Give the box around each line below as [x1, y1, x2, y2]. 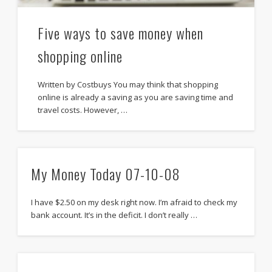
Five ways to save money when [37, 22, 203, 44]
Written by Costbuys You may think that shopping [37, 79, 218, 90]
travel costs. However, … [37, 104, 127, 116]
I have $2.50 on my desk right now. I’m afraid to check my [31, 196, 238, 208]
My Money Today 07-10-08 [31, 162, 181, 185]
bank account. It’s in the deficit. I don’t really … [31, 209, 198, 220]
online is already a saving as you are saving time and [37, 92, 233, 103]
